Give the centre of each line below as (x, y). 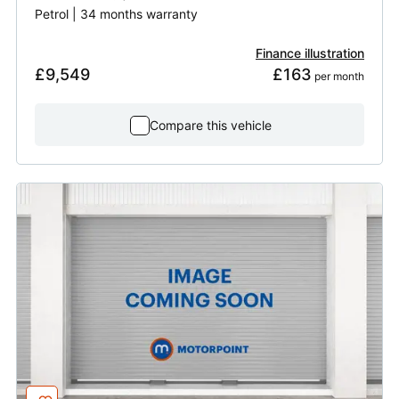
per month (338, 77)
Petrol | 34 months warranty (116, 14)
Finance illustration (310, 53)
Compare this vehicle (210, 126)
